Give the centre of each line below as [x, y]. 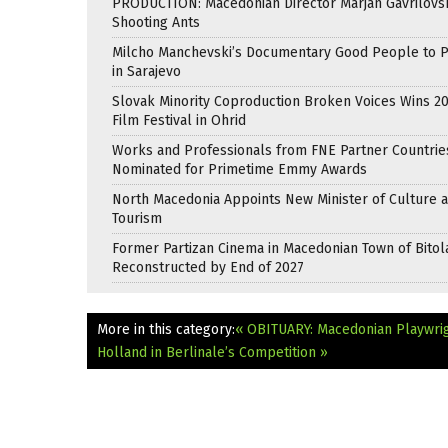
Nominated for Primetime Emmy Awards [239, 169]
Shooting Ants [156, 22]
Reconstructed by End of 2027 [208, 267]
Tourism [137, 218]
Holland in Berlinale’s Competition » [212, 352]
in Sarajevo [146, 71]
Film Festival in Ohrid [179, 120]
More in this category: [166, 329]
